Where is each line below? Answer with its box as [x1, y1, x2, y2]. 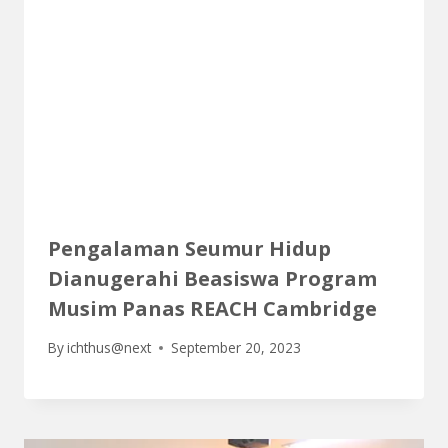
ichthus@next [67, 338, 152, 358]
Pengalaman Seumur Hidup [48, 234, 331, 262]
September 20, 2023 [171, 338, 302, 358]
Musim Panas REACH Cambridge [48, 294, 377, 322]
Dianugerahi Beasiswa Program [48, 264, 377, 292]
